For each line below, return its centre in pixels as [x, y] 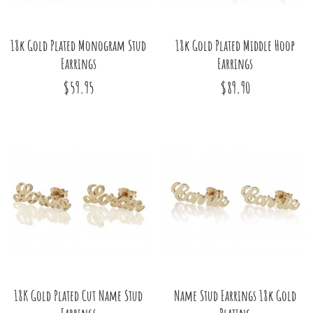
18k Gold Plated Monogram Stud [78, 45]
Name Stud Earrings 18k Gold [235, 295]
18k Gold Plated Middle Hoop [235, 45]
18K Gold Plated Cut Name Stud [78, 295]
